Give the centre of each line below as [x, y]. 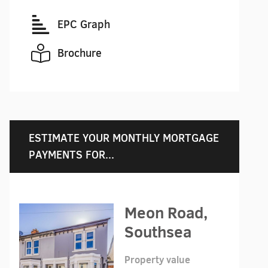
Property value [157, 260]
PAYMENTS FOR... [71, 155]
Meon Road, [166, 213]
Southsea [158, 232]
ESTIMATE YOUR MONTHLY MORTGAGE [124, 138]
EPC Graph [84, 24]
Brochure [80, 53]
